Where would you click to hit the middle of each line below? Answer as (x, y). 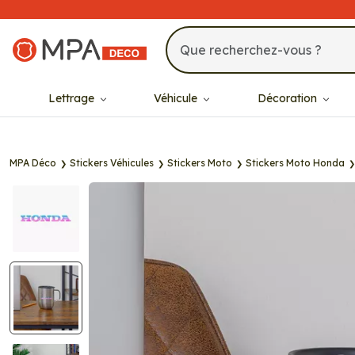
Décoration (288, 98)
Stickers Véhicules (112, 163)
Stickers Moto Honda (295, 163)
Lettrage (73, 98)
